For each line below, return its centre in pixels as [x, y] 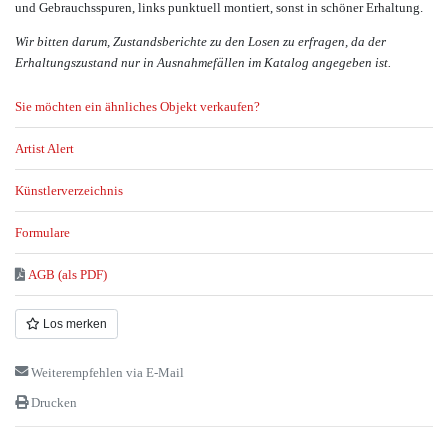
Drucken [54, 402]
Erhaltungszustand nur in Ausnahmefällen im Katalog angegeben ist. [203, 62]
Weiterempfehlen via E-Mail [108, 372]
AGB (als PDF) [68, 275]
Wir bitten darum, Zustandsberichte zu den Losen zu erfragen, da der [200, 41]
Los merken [73, 323]
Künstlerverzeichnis [69, 191]
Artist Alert [44, 149]
